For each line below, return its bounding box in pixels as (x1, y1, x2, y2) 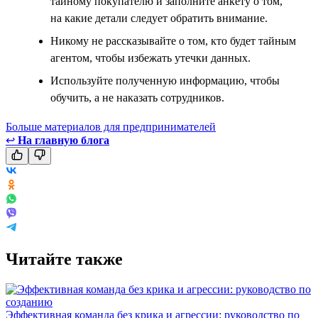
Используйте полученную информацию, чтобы (50, 74, 280, 87)
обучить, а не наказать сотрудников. (50, 91, 224, 104)
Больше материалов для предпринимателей (6, 120, 216, 133)
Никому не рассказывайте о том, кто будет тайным (50, 34, 296, 47)
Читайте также (6, 249, 123, 268)
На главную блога (18, 133, 109, 146)
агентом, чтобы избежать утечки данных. (50, 51, 251, 64)
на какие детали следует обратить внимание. (50, 11, 268, 24)
